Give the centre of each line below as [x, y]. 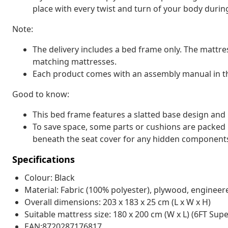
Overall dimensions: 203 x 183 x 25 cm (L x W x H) [118, 202]
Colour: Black [50, 177]
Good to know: [41, 94]
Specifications [44, 159]
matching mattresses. [75, 61]
